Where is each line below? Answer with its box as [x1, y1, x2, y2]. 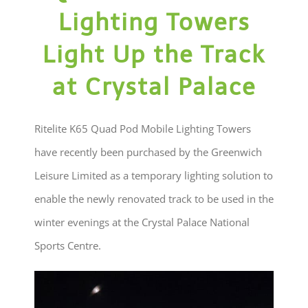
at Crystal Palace [52, 73, 256, 101]
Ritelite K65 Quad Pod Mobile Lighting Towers [34, 122, 251, 135]
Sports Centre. [34, 239, 101, 252]
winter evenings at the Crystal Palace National [34, 215, 250, 229]
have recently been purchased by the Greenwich [34, 145, 262, 159]
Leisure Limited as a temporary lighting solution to [34, 168, 273, 182]
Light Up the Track [43, 41, 265, 69]
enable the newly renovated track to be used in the [34, 192, 274, 206]
